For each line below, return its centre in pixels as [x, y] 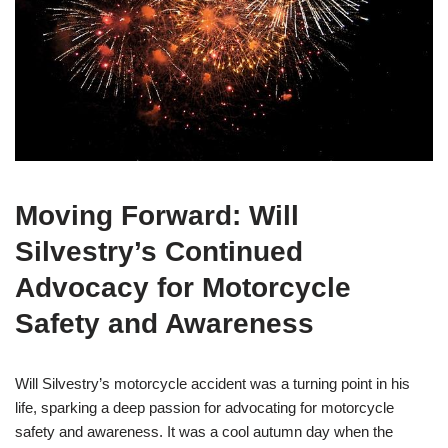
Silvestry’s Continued [159, 251]
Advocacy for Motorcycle [183, 287]
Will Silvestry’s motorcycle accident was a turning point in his [212, 383]
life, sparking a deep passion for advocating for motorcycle [204, 407]
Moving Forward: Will [157, 215]
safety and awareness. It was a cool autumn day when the [204, 431]
